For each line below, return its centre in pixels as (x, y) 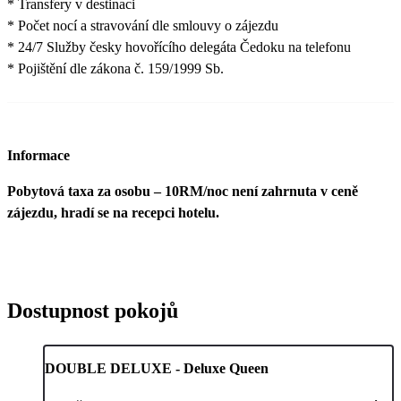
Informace (38, 155)
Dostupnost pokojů (93, 310)
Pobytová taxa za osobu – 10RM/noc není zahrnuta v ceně (183, 191)
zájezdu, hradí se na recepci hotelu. (113, 212)
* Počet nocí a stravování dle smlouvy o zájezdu (143, 26)
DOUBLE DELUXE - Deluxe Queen (157, 368)
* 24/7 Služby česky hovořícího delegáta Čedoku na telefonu (179, 47)
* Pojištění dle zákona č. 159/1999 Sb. (115, 69)
